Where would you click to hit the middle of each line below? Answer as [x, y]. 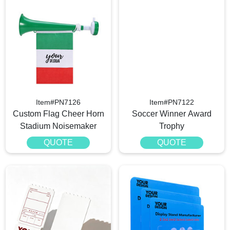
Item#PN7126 [58, 102]
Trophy [172, 126]
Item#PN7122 [172, 102]
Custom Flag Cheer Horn [58, 114]
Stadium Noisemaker [58, 126]
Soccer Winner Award [172, 114]
